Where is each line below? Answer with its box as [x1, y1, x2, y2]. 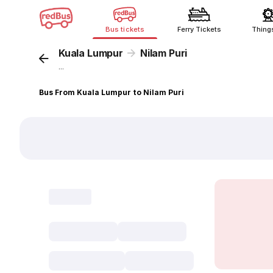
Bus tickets [105, 25, 144, 34]
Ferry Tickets [177, 25, 222, 34]
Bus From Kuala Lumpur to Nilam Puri [39, 88, 185, 97]
